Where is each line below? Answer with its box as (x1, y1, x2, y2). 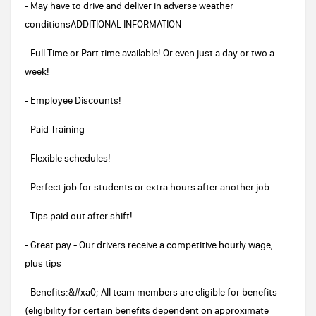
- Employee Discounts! (25, 94, 121, 107)
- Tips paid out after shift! (25, 209, 133, 222)
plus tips (25, 257, 61, 269)
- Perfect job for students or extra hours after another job (25, 181, 269, 193)
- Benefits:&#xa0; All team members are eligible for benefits (25, 286, 277, 298)
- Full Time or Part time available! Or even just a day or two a (25, 47, 274, 59)
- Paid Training (25, 123, 85, 135)
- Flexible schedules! (25, 152, 111, 164)
